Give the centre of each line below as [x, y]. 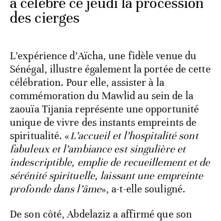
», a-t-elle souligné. [143, 189]
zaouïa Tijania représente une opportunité [105, 109]
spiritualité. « [40, 136]
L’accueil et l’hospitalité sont [134, 136]
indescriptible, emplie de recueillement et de [110, 163]
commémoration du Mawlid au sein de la [102, 96]
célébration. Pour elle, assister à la [87, 83]
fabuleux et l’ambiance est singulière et [98, 149]
